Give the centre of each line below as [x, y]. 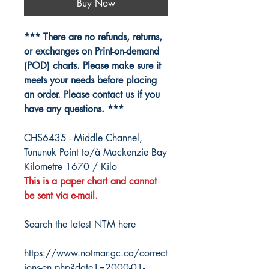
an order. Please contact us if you [92, 95]
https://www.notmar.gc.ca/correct [96, 253]
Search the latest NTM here [80, 225]
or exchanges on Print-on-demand [92, 52]
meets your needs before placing [90, 80]
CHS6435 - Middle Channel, [83, 138]
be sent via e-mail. [61, 196]
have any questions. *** [74, 109]
